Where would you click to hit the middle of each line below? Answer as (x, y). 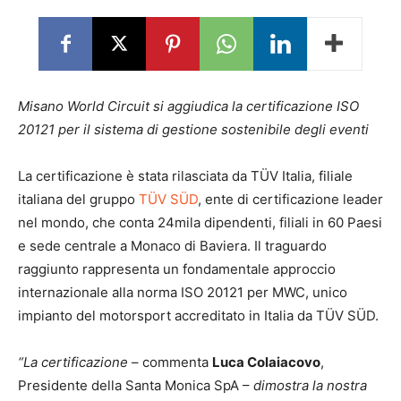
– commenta (170, 362)
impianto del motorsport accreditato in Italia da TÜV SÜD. (198, 316)
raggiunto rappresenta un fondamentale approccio (177, 269)
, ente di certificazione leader (290, 199)
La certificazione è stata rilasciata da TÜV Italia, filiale (185, 176)
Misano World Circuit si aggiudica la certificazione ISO (188, 106)
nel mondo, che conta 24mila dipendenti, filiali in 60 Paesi (200, 222)
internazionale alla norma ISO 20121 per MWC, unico (183, 292)
